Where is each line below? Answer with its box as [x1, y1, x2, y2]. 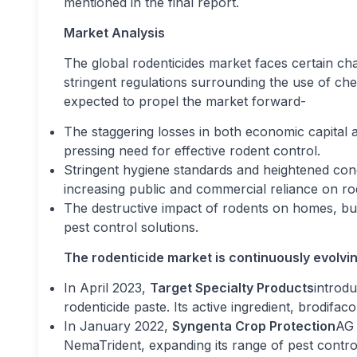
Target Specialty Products [150, 280, 314, 296]
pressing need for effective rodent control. [64, 143, 320, 159]
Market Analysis [64, 25, 165, 41]
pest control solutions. [64, 219, 198, 235]
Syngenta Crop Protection [172, 318, 335, 334]
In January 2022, [64, 318, 172, 334]
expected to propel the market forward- [64, 93, 306, 109]
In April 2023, [64, 280, 150, 296]
